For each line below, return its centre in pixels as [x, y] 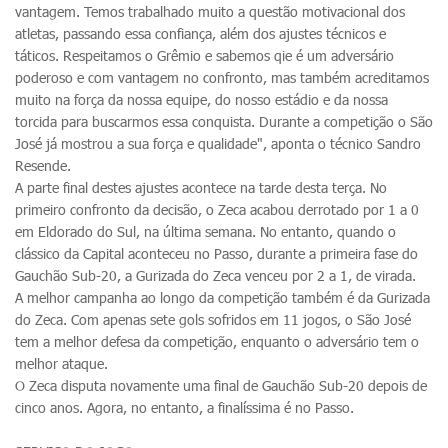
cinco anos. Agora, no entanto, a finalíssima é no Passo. [184, 407]
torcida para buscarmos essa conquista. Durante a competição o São [224, 121]
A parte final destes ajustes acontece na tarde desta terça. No [201, 187]
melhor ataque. [61, 363]
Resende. [43, 165]
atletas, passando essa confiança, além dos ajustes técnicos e [200, 33]
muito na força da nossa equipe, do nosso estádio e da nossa [201, 99]
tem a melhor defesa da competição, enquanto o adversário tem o [217, 341]
